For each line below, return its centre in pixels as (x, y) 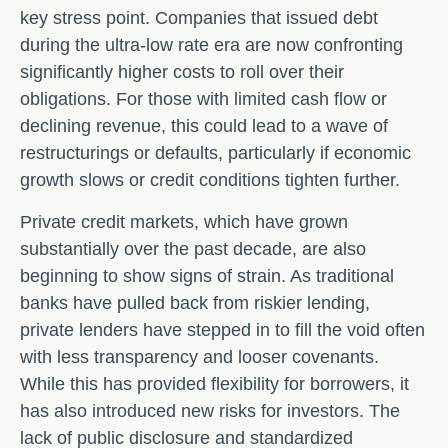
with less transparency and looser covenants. (199, 357)
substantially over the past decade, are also (193, 249)
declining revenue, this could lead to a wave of (204, 126)
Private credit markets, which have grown (184, 222)
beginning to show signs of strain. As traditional (207, 276)
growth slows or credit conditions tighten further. (210, 180)
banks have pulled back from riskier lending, (195, 303)
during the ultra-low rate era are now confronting (211, 45)
